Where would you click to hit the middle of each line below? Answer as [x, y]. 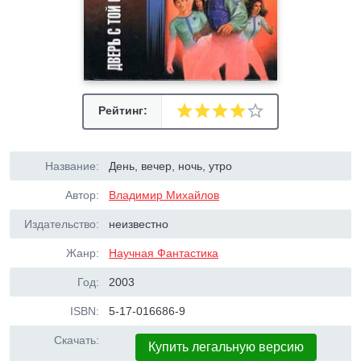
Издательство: [62, 224]
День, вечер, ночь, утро [171, 166]
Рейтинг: [122, 110]
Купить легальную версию [226, 347]
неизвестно [139, 224]
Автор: [82, 195]
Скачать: [77, 340]
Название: [72, 166]
